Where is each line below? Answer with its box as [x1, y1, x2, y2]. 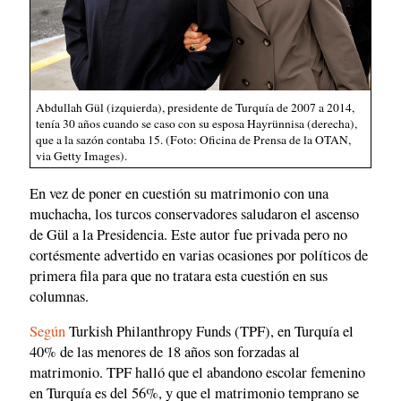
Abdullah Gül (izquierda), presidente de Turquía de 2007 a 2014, [36, 99, 354, 116]
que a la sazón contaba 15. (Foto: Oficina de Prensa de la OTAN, [36, 132, 351, 149]
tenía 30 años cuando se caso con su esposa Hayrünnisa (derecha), [36, 115, 357, 132]
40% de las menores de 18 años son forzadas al [30, 342, 300, 363]
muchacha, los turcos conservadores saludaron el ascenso [30, 203, 359, 224]
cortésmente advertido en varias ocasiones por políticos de [30, 244, 368, 265]
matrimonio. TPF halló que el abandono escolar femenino [30, 363, 365, 383]
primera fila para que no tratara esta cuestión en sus [30, 265, 328, 286]
